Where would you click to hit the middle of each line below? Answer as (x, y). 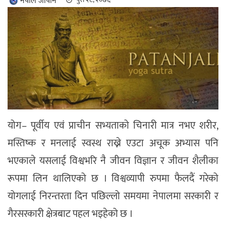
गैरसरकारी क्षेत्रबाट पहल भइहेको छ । (70, 214)
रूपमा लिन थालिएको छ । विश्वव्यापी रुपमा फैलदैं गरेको (113, 178)
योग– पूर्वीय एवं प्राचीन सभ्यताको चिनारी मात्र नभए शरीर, (113, 125)
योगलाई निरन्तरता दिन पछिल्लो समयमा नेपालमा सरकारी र (113, 196)
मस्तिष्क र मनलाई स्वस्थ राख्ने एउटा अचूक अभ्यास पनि (113, 143)
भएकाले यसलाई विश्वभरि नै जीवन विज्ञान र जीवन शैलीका (113, 161)
